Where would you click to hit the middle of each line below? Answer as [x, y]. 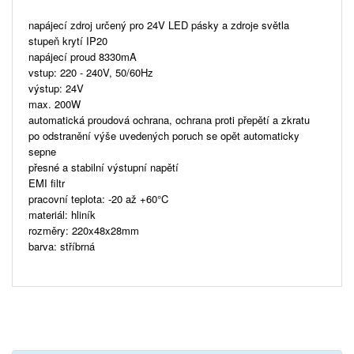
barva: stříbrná [62, 246]
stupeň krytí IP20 [68, 40]
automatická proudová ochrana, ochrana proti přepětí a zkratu [169, 119]
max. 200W [55, 104]
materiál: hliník [62, 214]
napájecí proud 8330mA [83, 56]
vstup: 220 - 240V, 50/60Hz [91, 72]
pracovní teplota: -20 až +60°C [98, 198]
